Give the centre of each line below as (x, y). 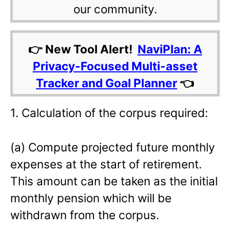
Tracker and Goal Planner (107, 83)
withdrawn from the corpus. (85, 215)
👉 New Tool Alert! (83, 49)
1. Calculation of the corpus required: (109, 113)
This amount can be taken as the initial (114, 181)
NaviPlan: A (170, 49)
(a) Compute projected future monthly (113, 147)
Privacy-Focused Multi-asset (115, 66)
